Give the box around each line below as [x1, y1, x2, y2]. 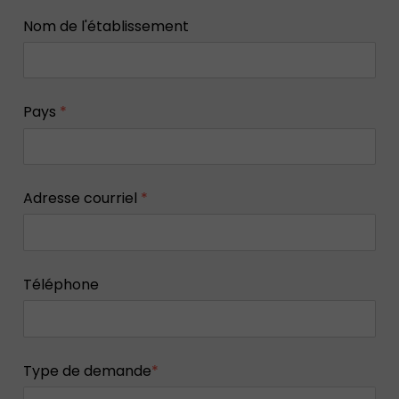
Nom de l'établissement [22, 15, 189, 37]
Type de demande [22, 361, 151, 382]
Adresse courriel [22, 188, 141, 209]
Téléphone [22, 274, 99, 296]
